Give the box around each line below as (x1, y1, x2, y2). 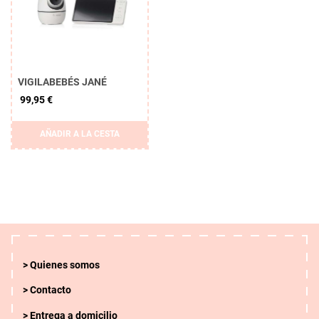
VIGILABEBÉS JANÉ (18, 76, 107, 88)
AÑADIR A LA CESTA (40, 129, 120, 139)
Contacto (30, 284, 71, 297)
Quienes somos (30, 259, 100, 271)
